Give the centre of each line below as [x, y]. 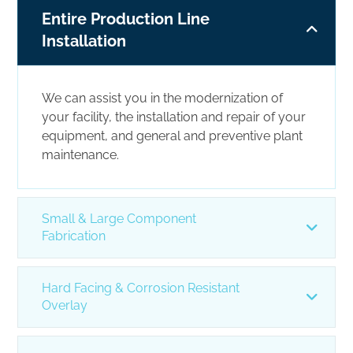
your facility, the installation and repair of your [174, 117]
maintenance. [81, 154]
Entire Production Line [126, 19]
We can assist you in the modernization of [163, 98]
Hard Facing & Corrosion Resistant [141, 288]
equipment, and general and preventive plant [173, 136]
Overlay [65, 305]
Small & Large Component [119, 218]
